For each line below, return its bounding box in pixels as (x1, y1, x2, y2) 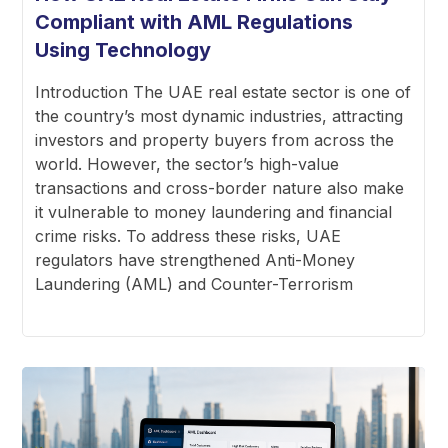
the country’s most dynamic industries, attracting (35, 105, 404, 126)
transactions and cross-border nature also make (35, 177, 405, 198)
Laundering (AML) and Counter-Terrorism (35, 273, 354, 294)
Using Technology (35, 37, 212, 62)
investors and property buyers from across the (35, 129, 395, 150)
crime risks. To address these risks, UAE (35, 225, 342, 246)
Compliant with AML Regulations (35, 9, 354, 34)
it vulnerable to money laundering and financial (35, 201, 393, 222)
